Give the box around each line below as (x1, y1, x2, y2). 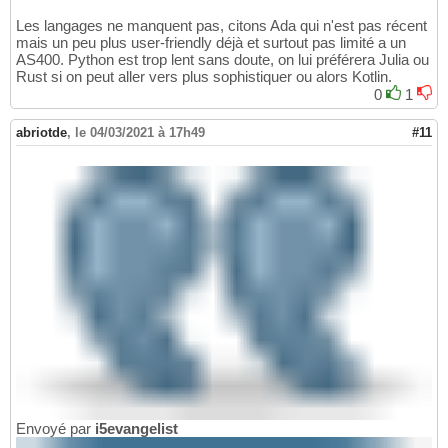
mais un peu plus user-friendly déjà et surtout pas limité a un (16, 33, 406, 51)
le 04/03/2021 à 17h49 (75, 124, 205, 140)
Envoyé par (16, 420, 95, 438)
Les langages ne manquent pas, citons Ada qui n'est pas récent (16, 16, 427, 34)
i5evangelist (95, 420, 178, 438)
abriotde (16, 124, 67, 140)
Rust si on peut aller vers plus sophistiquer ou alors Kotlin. (16, 67, 392, 85)
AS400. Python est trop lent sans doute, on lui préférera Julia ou (16, 50, 429, 68)
